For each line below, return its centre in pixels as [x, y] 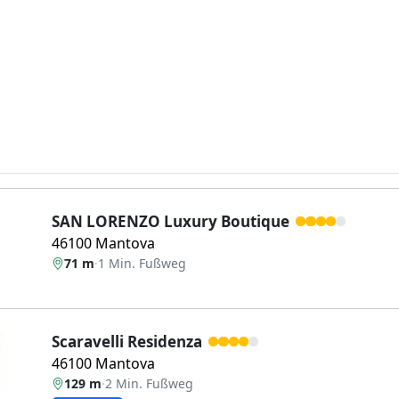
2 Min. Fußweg [149, 383]
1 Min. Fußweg [142, 263]
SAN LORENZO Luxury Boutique [171, 221]
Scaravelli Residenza [127, 342]
